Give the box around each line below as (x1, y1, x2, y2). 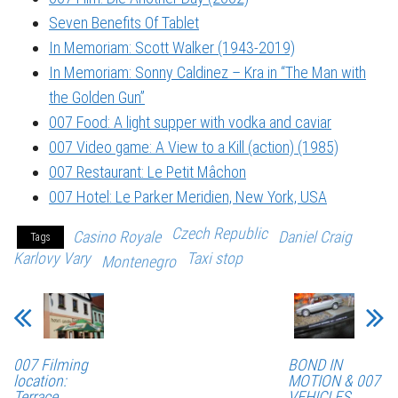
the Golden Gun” (49, 87, 145, 107)
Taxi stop (187, 248, 243, 267)
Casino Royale (73, 227, 161, 246)
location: (13, 370, 67, 390)
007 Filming (13, 354, 88, 374)
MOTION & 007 (287, 370, 380, 390)
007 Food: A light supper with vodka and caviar (49, 112, 331, 131)
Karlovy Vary (13, 248, 91, 267)
